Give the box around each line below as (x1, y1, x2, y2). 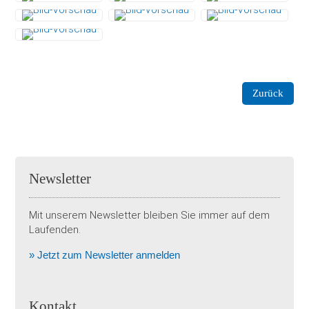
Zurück (252, 88, 283, 99)
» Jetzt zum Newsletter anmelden (29, 249, 181, 261)
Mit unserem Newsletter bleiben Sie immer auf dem (29, 209, 270, 222)
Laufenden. (29, 223, 81, 237)
